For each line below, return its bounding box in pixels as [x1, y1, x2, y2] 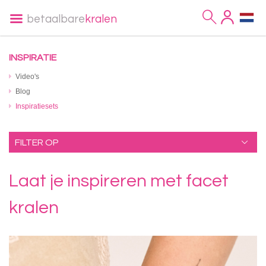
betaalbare [27, 13, 85, 25]
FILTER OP [15, 138, 59, 147]
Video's [15, 72, 39, 81]
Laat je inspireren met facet [9, 171, 229, 190]
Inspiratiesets [15, 102, 58, 110]
